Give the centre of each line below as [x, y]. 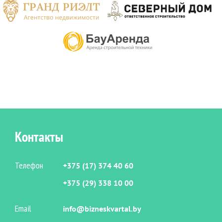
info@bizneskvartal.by [102, 209]
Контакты [39, 137]
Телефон [29, 165]
